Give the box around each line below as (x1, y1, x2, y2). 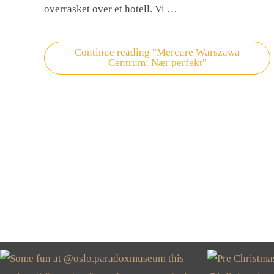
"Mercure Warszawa (150, 46, 240, 58)
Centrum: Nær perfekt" (108, 56, 207, 68)
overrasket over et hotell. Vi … (44, 3, 177, 15)
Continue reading (75, 46, 150, 58)
